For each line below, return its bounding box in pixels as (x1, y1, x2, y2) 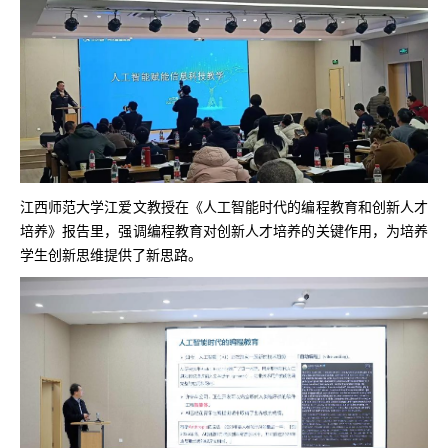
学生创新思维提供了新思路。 (20, 243, 202, 264)
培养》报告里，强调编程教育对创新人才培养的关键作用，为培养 (20, 219, 428, 240)
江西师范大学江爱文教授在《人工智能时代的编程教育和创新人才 (20, 195, 428, 216)
